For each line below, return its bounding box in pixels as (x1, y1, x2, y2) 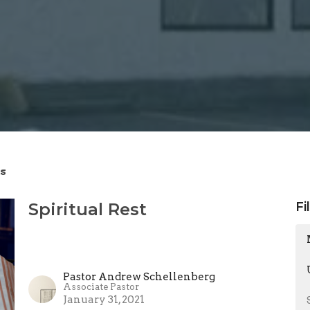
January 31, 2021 (62, 293, 145, 306)
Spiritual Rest (28, 199, 147, 220)
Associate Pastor (62, 281, 139, 292)
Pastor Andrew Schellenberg (62, 270, 215, 283)
